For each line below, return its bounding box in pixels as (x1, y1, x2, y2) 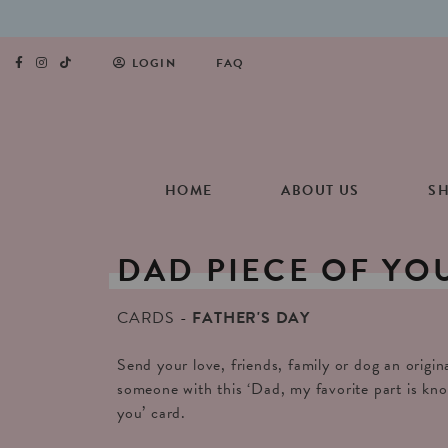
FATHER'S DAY (192, 306, 311, 330)
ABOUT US (281, 180, 360, 201)
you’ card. (117, 401, 186, 425)
